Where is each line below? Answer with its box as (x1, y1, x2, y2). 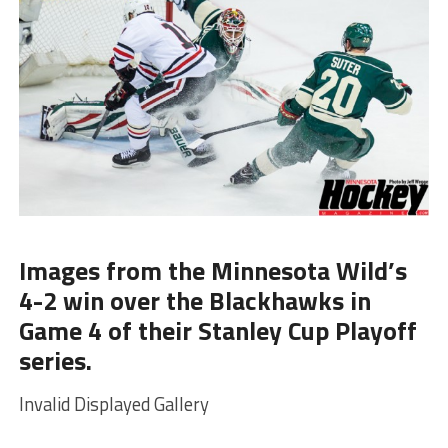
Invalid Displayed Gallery (18, 384, 209, 413)
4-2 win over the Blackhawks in (18, 275, 371, 315)
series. (18, 335, 92, 375)
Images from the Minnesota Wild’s (18, 245, 407, 285)
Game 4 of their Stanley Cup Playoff (18, 305, 417, 345)
